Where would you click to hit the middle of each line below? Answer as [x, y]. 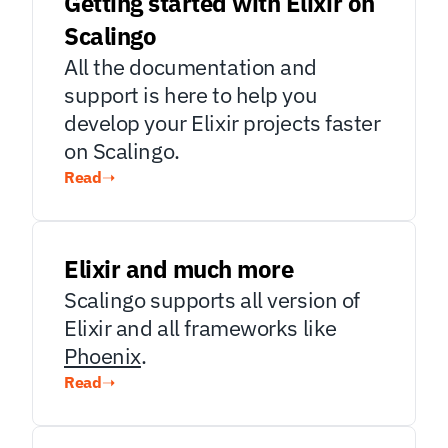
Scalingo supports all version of [212, 299]
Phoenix [102, 355]
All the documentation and [190, 66]
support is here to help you [191, 94]
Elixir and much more [179, 269]
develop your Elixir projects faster [222, 122]
